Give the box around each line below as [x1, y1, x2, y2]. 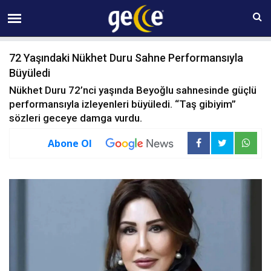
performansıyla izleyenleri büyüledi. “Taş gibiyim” [9, 98, 236, 110]
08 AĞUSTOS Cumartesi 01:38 [77, 6, 183, 17]
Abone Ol [48, 136, 92, 150]
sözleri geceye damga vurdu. [9, 112, 142, 124]
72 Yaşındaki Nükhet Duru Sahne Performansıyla [9, 51, 243, 64]
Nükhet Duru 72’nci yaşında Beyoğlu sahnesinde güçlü [9, 84, 256, 96]
